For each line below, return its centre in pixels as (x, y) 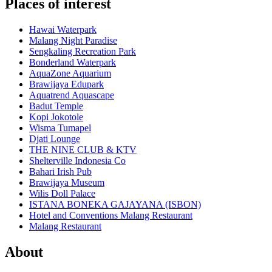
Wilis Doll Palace (62, 194)
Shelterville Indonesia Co (77, 161)
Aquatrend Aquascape (72, 95)
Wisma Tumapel (60, 128)
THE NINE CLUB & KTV (83, 150)
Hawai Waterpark (63, 30)
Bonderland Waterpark (73, 63)
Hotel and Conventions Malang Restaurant (111, 216)
